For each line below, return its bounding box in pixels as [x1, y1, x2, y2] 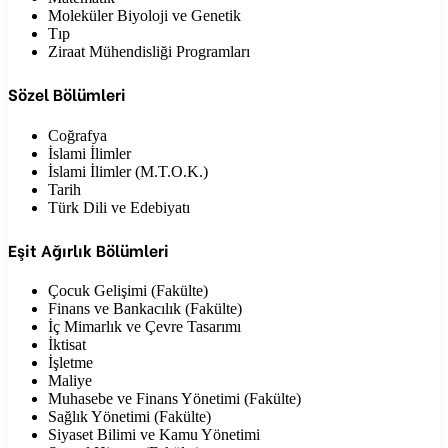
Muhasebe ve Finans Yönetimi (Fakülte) [48, 390, 301, 408]
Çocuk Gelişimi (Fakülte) [48, 282, 208, 300]
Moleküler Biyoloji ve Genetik [48, 7, 241, 25]
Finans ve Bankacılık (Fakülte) [48, 300, 242, 318]
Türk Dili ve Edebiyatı [48, 198, 190, 216]
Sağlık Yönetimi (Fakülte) [48, 408, 211, 426]
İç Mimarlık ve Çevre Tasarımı [48, 318, 241, 336]
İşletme [48, 354, 93, 372]
